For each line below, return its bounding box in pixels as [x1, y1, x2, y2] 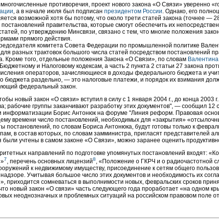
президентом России [104, 8, 162, 15]
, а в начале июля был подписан [13, 8, 104, 15]
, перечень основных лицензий [7, 158, 93, 165]
